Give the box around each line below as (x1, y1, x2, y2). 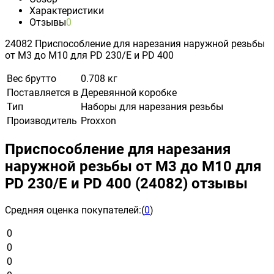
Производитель (7, 114, 77, 127)
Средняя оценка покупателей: (5, 204, 141, 216)
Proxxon (81, 114, 116, 127)
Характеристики (29, 4, 104, 17)
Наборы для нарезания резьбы (81, 100, 223, 113)
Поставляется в (7, 86, 78, 98)
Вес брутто (7, 72, 56, 84)
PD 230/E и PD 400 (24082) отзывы (5, 174, 248, 192)
